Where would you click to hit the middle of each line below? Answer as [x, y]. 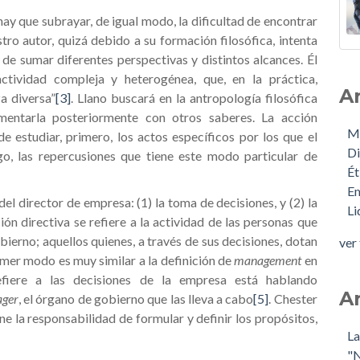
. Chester [293, 299]
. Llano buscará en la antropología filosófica [194, 98]
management [269, 260]
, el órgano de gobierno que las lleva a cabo [136, 299]
